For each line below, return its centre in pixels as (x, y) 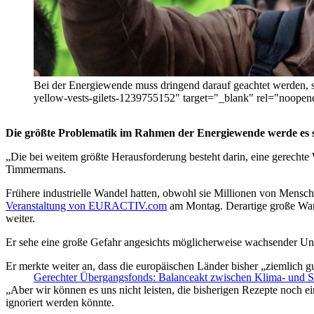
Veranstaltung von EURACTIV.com (86, 206)
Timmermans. (36, 170)
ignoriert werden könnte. (60, 303)
